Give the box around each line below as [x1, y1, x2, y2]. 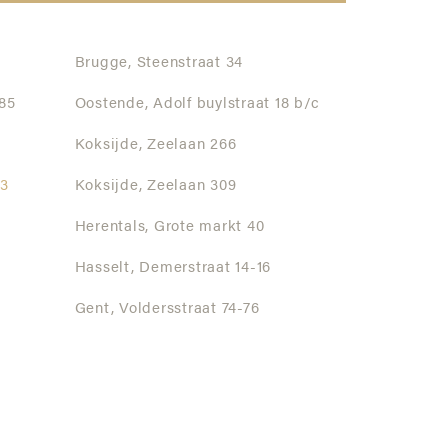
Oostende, [74, 97, 149, 112]
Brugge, [74, 56, 132, 71]
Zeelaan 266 [142, 138, 237, 153]
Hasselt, [74, 261, 135, 276]
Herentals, [74, 220, 150, 235]
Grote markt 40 [149, 220, 265, 235]
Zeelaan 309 [142, 179, 237, 194]
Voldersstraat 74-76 [114, 302, 261, 317]
